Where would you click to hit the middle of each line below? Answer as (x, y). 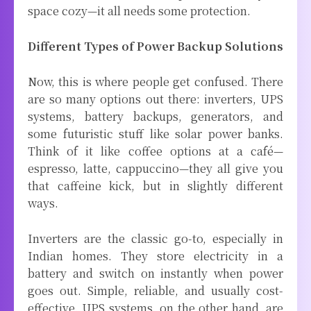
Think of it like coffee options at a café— (155, 151)
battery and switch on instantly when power (155, 273)
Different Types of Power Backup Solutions (155, 46)
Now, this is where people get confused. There (155, 81)
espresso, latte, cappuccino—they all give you (155, 168)
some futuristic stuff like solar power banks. (155, 133)
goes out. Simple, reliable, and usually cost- (155, 290)
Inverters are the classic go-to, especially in (155, 238)
